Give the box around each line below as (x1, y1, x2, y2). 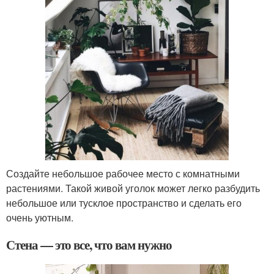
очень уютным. (6, 210, 73, 224)
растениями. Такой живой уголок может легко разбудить (6, 180, 260, 195)
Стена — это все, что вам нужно (6, 235, 172, 254)
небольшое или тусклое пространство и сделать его (6, 195, 242, 210)
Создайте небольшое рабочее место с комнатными (6, 166, 240, 180)
